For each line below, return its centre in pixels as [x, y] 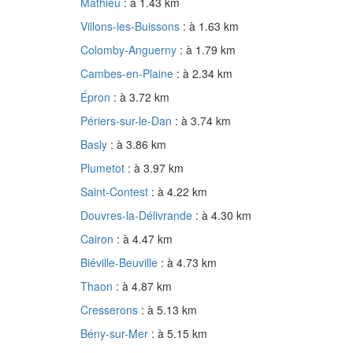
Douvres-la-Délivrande [138, 216]
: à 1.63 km [211, 26]
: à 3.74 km [203, 121]
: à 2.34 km [204, 74]
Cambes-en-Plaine [128, 74]
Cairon [98, 239]
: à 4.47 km [145, 239]
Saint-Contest [116, 192]
